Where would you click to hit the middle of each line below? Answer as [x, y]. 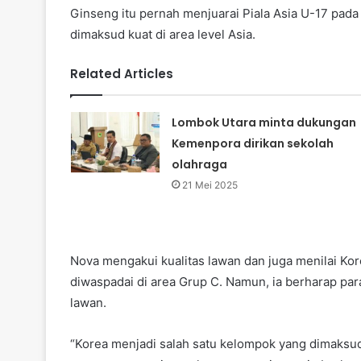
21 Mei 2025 [210, 185]
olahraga [199, 165]
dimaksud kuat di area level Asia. [163, 35]
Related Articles [122, 74]
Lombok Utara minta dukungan [263, 123]
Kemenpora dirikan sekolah [252, 144]
